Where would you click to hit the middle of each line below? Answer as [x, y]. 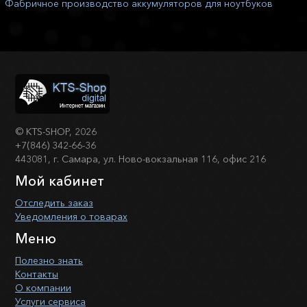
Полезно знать [49, 260]
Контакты [37, 274]
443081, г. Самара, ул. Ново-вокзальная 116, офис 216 [140, 159]
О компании [43, 287]
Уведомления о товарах [71, 216]
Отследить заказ [54, 202]
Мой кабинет [60, 181]
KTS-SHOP [48, 131]
